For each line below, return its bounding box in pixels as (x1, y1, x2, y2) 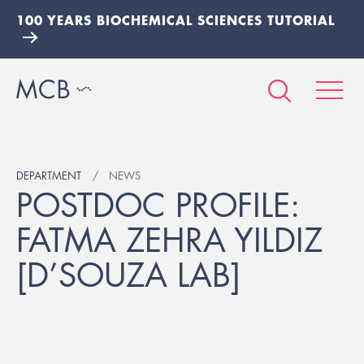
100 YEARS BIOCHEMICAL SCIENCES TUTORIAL (16, 11, 335, 28)
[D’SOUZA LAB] (16, 254, 241, 297)
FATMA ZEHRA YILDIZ (16, 219, 323, 262)
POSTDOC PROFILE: (16, 184, 299, 227)
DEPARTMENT (16, 168, 81, 183)
